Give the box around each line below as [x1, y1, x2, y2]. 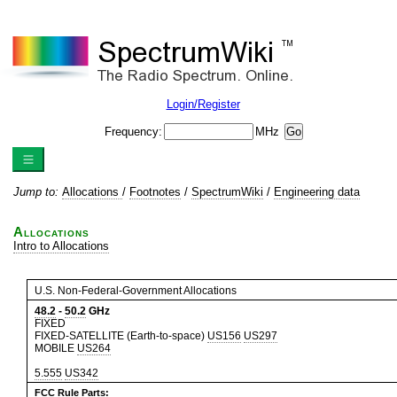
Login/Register [166, 97, 240, 111]
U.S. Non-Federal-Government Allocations [35, 284, 237, 297]
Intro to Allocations [13, 239, 109, 253]
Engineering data [274, 185, 360, 198]
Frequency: [105, 125, 162, 138]
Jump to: [13, 185, 62, 198]
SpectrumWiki [191, 185, 263, 198]
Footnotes [129, 185, 181, 198]
